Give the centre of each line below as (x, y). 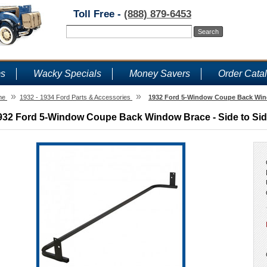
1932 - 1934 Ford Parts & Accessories (75, 97)
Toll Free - (99, 14)
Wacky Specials (67, 74)
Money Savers (160, 74)
